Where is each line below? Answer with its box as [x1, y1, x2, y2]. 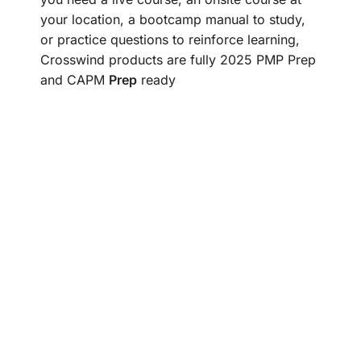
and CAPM [40, 71, 109, 88]
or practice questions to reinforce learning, [40, 31, 300, 48]
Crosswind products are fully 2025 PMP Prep [40, 51, 316, 68]
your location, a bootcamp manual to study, [40, 10, 305, 27]
